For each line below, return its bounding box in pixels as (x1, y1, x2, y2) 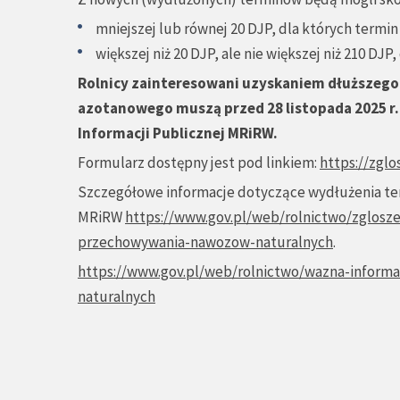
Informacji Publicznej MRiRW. (78, 123, 278, 143)
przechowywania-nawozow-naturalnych (78, 232, 333, 252)
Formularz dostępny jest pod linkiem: (78, 153, 320, 172)
